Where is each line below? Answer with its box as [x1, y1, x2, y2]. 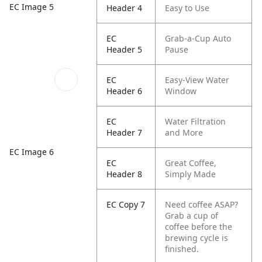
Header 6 [106, 85, 143, 96]
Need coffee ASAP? [165, 199, 239, 210]
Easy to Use [165, 2, 210, 13]
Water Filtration [165, 116, 226, 127]
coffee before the [165, 221, 233, 232]
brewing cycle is [165, 232, 229, 243]
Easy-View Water [165, 74, 230, 85]
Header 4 [106, 2, 143, 13]
